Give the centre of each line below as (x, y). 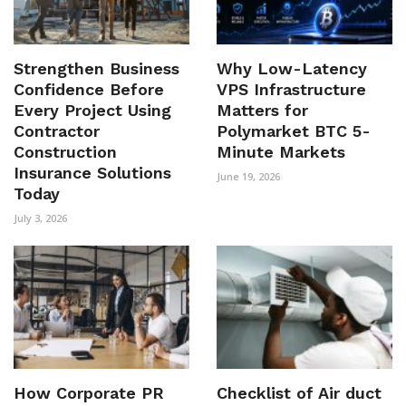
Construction (65, 152)
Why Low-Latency (292, 69)
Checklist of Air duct (299, 392)
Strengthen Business (97, 69)
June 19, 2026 (248, 177)
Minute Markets (281, 152)
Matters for (262, 111)
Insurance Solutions (92, 173)
